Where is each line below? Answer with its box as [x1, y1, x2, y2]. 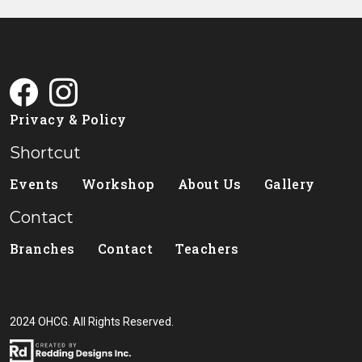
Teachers [175, 239, 239, 257]
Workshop [81, 175, 155, 192]
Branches [10, 239, 75, 257]
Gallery [263, 175, 315, 192]
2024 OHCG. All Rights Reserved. [10, 314, 174, 328]
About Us [177, 175, 242, 192]
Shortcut [10, 142, 81, 162]
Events [10, 175, 59, 192]
